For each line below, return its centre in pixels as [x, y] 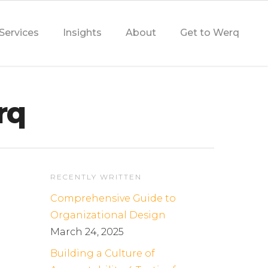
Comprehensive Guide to [113, 199]
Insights [82, 33]
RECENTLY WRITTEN [96, 177]
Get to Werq [210, 33]
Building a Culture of [103, 254]
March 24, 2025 [87, 232]
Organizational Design [108, 215]
